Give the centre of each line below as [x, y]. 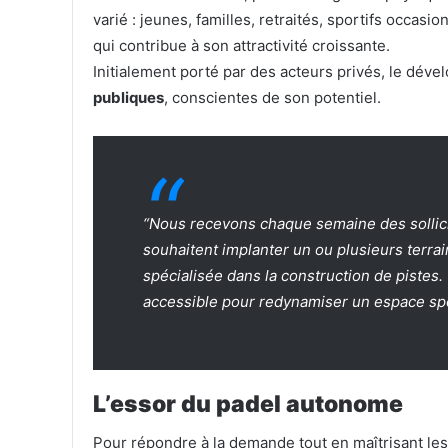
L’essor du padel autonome [248, 403]
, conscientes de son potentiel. [272, 97]
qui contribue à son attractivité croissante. [241, 45]
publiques [128, 97]
